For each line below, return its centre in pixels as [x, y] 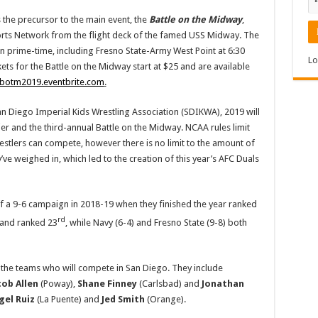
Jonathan [223, 284]
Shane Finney [107, 284]
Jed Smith [123, 300]
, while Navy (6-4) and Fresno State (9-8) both [156, 223]
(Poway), [57, 284]
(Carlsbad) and [169, 284]
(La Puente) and [68, 300]
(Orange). [165, 300]
